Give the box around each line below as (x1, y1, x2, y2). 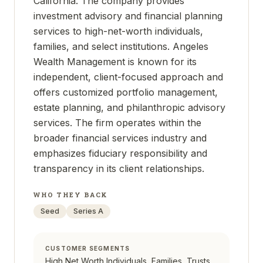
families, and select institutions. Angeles (33, 41, 208, 52)
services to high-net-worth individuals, (33, 25, 203, 37)
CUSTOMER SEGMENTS (45, 245, 130, 252)
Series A (73, 207, 103, 215)
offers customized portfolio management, (33, 86, 218, 98)
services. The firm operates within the (33, 117, 201, 129)
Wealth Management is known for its (33, 56, 197, 68)
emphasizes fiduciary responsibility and (33, 147, 207, 159)
